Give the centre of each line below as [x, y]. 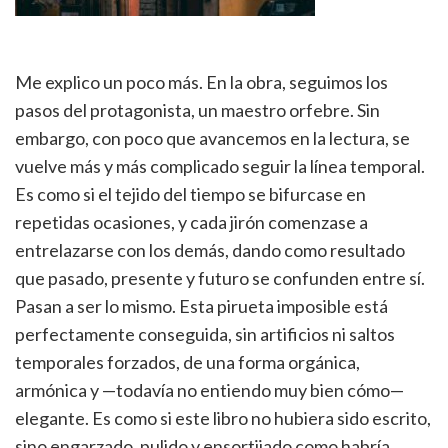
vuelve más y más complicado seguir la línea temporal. [220, 166]
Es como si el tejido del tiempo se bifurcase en [190, 194]
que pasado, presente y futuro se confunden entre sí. [220, 278]
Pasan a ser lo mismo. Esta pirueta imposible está [201, 306]
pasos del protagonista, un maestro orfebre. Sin [197, 110]
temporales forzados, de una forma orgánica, [187, 362]
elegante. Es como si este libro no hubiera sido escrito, [223, 418]
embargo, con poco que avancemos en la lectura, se [212, 138]
